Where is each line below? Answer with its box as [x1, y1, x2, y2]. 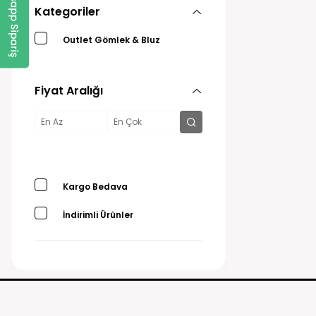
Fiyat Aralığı [35, 83, 103, 99]
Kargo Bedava [63, 181, 128, 193]
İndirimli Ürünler [63, 209, 133, 221]
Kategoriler [35, 4, 100, 20]
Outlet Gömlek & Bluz [63, 34, 160, 46]
